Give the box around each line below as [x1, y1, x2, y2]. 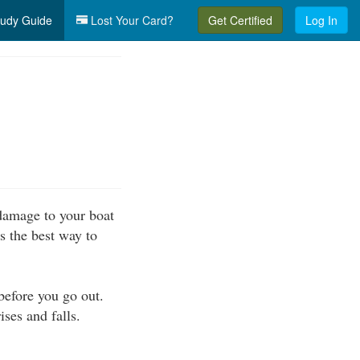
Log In [305, 12, 337, 28]
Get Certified [208, 12, 272, 28]
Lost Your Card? [88, 12, 174, 28]
